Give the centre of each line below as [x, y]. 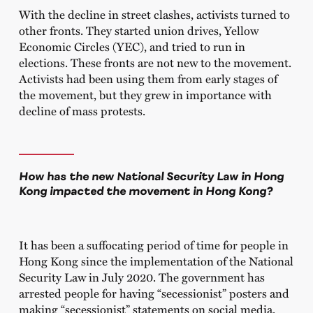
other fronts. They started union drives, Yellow [138, 30]
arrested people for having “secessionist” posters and [154, 292]
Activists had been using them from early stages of [148, 79]
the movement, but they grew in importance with [145, 95]
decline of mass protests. [82, 111]
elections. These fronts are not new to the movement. [155, 63]
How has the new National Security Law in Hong [151, 176]
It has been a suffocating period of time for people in [153, 244]
